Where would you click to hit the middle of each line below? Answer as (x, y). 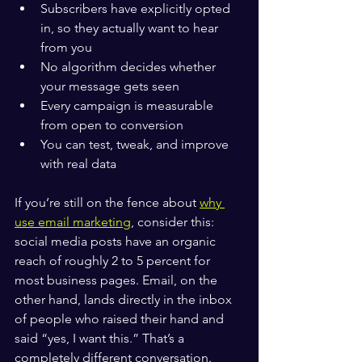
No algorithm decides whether (130, 67)
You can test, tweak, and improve (136, 144)
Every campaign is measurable (128, 105)
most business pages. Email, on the (118, 280)
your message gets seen (110, 86)
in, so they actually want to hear (131, 28)
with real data (78, 164)
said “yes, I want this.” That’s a (101, 338)
